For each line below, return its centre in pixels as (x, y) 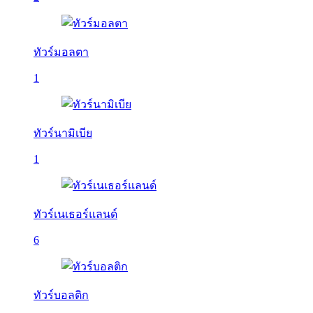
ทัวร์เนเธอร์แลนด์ (75, 214)
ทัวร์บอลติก (61, 295)
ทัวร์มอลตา (61, 52)
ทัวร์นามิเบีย (63, 133)
